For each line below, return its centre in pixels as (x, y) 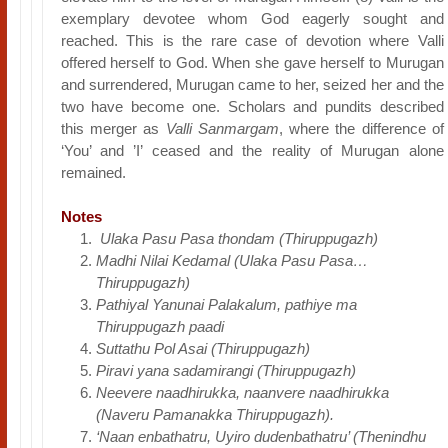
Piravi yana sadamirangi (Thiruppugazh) (225, 370)
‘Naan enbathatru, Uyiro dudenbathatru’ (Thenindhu (260, 436)
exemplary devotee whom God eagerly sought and (252, 18)
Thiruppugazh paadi (159, 326)
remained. (93, 172)
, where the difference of (361, 128)
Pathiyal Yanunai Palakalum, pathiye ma (226, 304)
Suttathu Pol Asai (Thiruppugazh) (202, 348)
